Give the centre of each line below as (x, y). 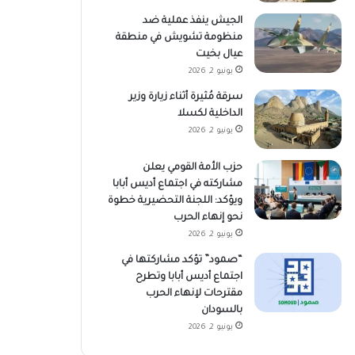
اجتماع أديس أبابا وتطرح (189, 277)
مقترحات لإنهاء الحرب (194, 294)
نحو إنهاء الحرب (208, 218)
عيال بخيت (219, 54)
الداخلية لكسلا (210, 114)
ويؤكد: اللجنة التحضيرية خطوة (175, 201)
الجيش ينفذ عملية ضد (192, 21)
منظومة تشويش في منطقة (179, 38)
